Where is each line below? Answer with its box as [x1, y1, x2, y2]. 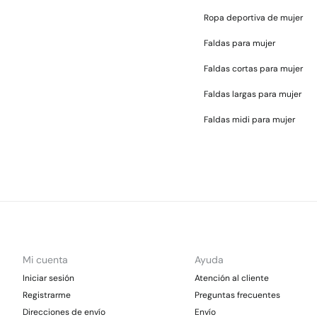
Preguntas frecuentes [194, 289, 280, 301]
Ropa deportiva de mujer [204, 12, 303, 23]
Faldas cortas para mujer [204, 63, 303, 74]
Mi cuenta [23, 253, 68, 266]
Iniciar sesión [23, 272, 74, 284]
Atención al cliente [194, 272, 269, 284]
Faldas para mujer [204, 38, 275, 49]
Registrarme [23, 289, 71, 301]
